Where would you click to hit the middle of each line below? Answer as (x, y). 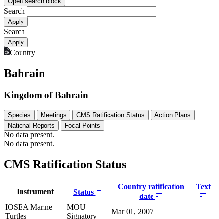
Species (19, 115)
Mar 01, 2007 (132, 211)
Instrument (35, 191)
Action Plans (173, 115)
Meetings (54, 115)
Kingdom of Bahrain (46, 95)
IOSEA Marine (29, 207)
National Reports (31, 125)
